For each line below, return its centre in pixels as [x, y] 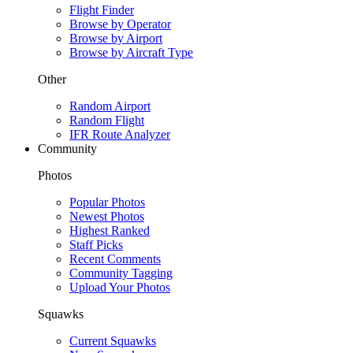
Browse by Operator [120, 24]
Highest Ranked [110, 230]
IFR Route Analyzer [120, 134]
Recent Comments [115, 259]
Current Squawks [113, 341]
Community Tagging [121, 273]
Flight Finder [102, 10]
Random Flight [107, 120]
